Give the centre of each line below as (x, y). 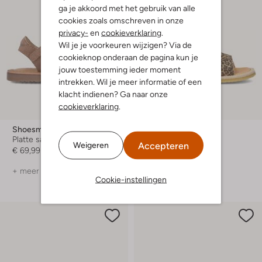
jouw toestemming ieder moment (120, 69)
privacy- (73, 32)
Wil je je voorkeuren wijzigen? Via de (125, 44)
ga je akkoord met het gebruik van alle (127, 8)
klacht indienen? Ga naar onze (113, 94)
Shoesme (30, 130)
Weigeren (91, 145)
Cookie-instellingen (131, 179)
